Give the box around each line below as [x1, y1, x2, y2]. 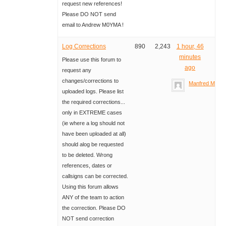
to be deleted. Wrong [62, 152, 112, 158]
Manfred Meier [189, 80, 224, 87]
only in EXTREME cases [62, 109, 122, 116]
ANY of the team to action [62, 194, 124, 201]
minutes [179, 53, 201, 61]
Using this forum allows [62, 184, 119, 190]
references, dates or [62, 162, 112, 169]
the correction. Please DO [62, 205, 126, 211]
